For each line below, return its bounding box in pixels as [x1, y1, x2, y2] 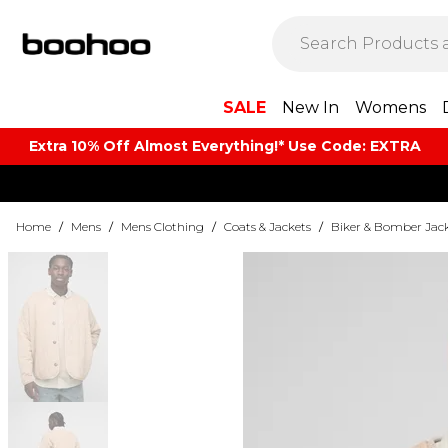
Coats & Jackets [224, 219, 311, 234]
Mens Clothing [121, 219, 204, 234]
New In [282, 98, 339, 117]
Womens [355, 98, 426, 117]
